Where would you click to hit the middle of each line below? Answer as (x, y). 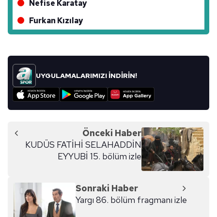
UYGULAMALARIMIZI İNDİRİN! (86, 76)
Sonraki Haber (107, 188)
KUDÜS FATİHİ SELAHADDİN (83, 145)
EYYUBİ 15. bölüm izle (100, 156)
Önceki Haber (112, 133)
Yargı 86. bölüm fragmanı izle (131, 200)
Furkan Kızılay (56, 21)
